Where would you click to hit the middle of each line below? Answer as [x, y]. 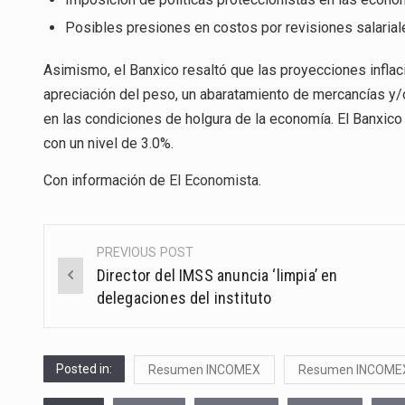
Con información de [106, 181]
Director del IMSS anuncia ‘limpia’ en [217, 275]
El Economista [214, 181]
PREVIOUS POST [145, 252]
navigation [104, 294]
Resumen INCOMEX [204, 369]
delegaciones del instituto [184, 297]
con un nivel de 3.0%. [108, 143]
